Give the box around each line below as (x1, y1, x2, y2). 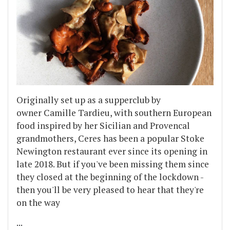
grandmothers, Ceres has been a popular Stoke (16, 132, 204, 145)
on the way (16, 197, 60, 209)
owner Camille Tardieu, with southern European (16, 107, 212, 119)
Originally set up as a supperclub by (16, 94, 161, 106)
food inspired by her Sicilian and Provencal (16, 120, 190, 132)
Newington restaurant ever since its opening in (16, 145, 207, 158)
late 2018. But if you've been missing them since (16, 158, 209, 170)
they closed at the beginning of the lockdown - (16, 171, 203, 183)
